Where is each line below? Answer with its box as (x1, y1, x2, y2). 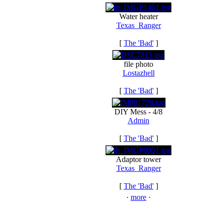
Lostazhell (122, 69, 155, 77)
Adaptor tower (116, 155, 161, 164)
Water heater (119, 12, 158, 21)
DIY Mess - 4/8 (114, 108, 163, 116)
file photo (124, 60, 153, 68)
